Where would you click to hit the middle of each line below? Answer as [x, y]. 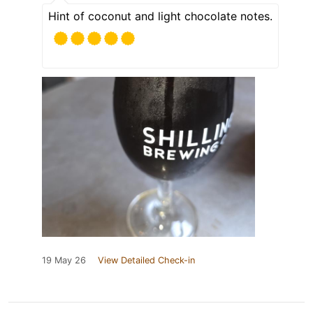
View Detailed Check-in [146, 260]
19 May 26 [64, 260]
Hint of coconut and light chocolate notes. [160, 16]
